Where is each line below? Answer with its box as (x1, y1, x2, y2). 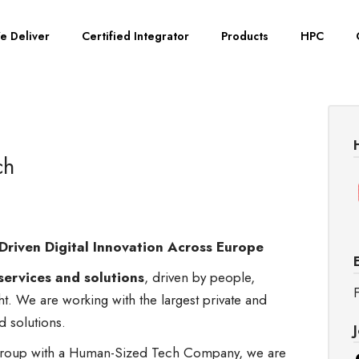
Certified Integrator (82, 28, 189, 44)
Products (221, 28, 268, 44)
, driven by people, (144, 268, 255, 287)
